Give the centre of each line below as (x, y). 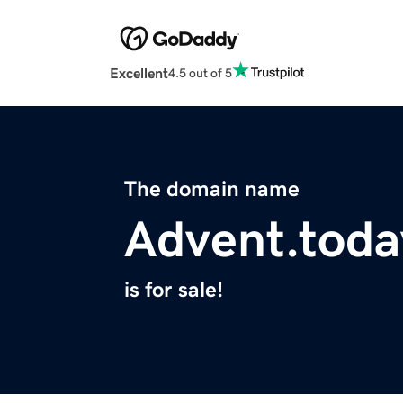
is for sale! (174, 290)
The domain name (212, 189)
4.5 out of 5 (200, 72)
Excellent (139, 73)
